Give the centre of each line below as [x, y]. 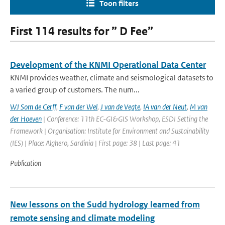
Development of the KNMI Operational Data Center [108, 65]
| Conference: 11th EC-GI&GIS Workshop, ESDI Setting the [125, 119]
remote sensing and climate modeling [82, 218]
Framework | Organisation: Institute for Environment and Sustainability [109, 131]
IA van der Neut [165, 107]
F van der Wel [78, 107]
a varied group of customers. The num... [75, 90]
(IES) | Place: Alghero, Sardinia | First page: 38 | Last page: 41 [95, 143]
